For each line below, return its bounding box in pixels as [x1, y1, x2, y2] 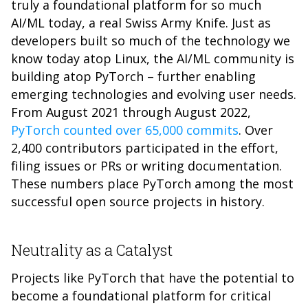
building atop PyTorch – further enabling [11, 68, 256, 85]
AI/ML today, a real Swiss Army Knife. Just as [11, 14, 271, 31]
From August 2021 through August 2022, [11, 104, 251, 120]
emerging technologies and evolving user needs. [11, 86, 296, 102]
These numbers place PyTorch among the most [11, 175, 294, 192]
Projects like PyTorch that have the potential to [11, 269, 294, 286]
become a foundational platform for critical [11, 287, 271, 304]
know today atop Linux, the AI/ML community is [11, 50, 294, 67]
